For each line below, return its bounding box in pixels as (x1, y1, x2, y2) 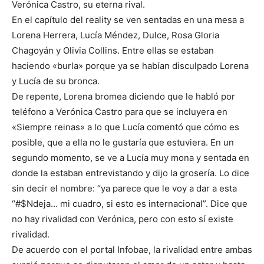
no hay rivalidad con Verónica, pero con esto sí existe (12, 213, 233, 225)
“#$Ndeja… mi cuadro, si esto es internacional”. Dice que (12, 198, 247, 210)
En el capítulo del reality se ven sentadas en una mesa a (12, 14, 244, 26)
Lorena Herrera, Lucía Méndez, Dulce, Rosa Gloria (12, 29, 219, 41)
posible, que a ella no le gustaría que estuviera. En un (12, 137, 234, 148)
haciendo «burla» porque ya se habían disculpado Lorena (12, 60, 249, 72)
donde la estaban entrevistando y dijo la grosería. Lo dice (12, 167, 249, 179)
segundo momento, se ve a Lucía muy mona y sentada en (12, 152, 249, 164)
